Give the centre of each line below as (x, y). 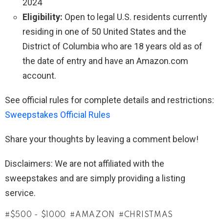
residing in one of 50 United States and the (104, 32)
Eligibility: (43, 17)
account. (39, 76)
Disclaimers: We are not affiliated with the (85, 164)
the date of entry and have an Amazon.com (105, 61)
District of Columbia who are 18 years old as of (112, 46)
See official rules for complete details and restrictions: (109, 100)
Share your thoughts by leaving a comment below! (102, 139)
